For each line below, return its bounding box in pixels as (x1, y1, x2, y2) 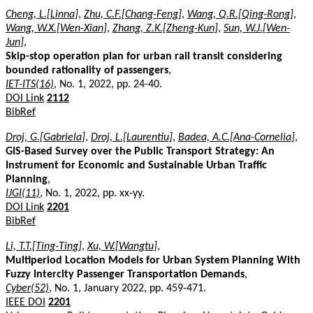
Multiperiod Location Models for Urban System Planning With (6, 254, 300, 266)
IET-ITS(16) (6, 78, 54, 90)
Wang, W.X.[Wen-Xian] (6, 22, 107, 34)
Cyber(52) (6, 282, 49, 294)
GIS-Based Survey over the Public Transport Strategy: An (6, 145, 275, 157)
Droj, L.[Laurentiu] (91, 131, 173, 143)
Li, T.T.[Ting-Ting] (6, 240, 82, 252)
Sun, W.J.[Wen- (224, 22, 290, 34)
